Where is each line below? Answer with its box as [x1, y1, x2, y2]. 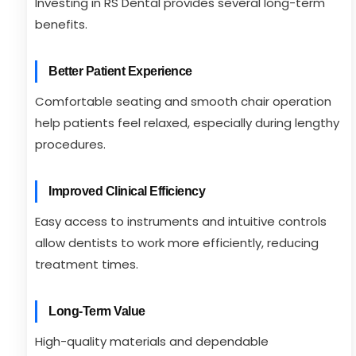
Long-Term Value [48, 304, 145, 318]
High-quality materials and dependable [35, 333, 269, 350]
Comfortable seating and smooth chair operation [35, 93, 331, 110]
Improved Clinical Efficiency [48, 184, 205, 198]
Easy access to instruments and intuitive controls [35, 213, 327, 230]
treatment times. [35, 256, 138, 273]
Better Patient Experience [48, 64, 192, 78]
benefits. [35, 16, 87, 33]
